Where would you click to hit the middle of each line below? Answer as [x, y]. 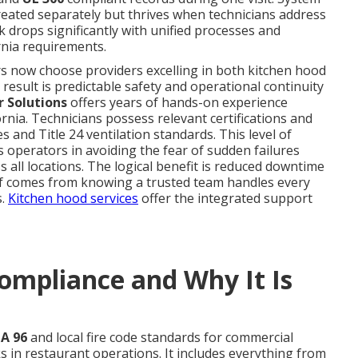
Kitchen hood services [73, 198]
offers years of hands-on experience [177, 102]
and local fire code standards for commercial [160, 337]
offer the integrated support [225, 198]
